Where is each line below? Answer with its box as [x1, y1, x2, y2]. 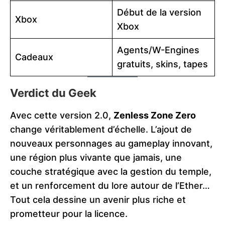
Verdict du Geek [10, 86, 96, 99]
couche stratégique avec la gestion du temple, [10, 166, 211, 177]
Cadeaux [15, 51, 53, 62]
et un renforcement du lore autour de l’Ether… [10, 180, 210, 191]
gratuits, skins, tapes [117, 58, 208, 69]
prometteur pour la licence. [10, 208, 128, 219]
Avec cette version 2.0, [10, 109, 114, 121]
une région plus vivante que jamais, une [10, 152, 182, 163]
